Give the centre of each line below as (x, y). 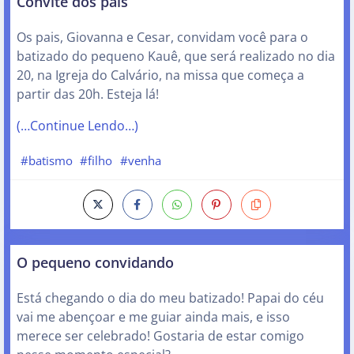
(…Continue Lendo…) (77, 126)
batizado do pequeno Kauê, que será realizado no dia (176, 56)
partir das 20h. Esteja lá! (88, 94)
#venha (140, 161)
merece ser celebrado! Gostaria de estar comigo (160, 335)
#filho (96, 161)
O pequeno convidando (95, 262)
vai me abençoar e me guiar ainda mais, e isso (153, 316)
